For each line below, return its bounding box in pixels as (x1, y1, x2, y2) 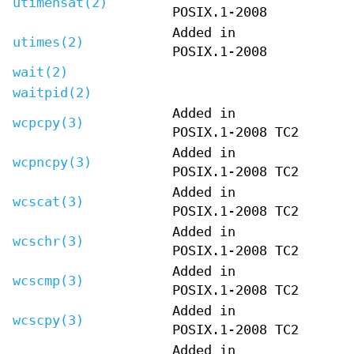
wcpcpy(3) (13, 115, 84, 130)
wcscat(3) (13, 194, 84, 209)
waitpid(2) (13, 85, 92, 100)
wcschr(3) (13, 233, 84, 249)
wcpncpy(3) (13, 154, 92, 170)
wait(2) (13, 64, 68, 80)
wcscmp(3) (13, 273, 84, 288)
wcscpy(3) (13, 312, 84, 328)
